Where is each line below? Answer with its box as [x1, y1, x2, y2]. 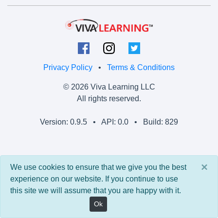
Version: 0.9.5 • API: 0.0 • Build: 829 [40, 117, 178, 126]
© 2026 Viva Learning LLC [63, 82, 155, 91]
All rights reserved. [77, 94, 141, 103]
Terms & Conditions [107, 63, 175, 72]
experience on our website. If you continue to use [10, 175, 178, 183]
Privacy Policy [43, 63, 92, 72]
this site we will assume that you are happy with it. [10, 186, 181, 195]
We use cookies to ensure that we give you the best [10, 163, 186, 171]
